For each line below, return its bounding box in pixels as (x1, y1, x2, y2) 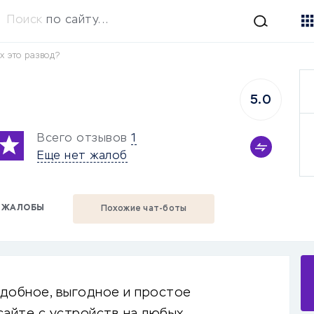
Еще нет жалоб (37, 150, 128, 162)
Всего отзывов (37, 132, 128, 144)
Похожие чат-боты (100, 205, 187, 213)
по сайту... (46, 15, 109, 26)
